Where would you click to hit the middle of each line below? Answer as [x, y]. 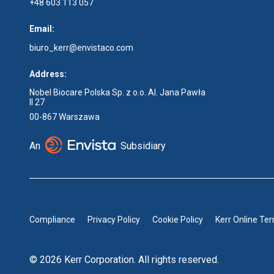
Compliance [52, 219]
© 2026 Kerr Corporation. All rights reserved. [124, 259]
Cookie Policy [178, 219]
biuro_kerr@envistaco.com [81, 48]
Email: [42, 29]
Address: [48, 74]
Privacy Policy [114, 219]
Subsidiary [143, 146]
